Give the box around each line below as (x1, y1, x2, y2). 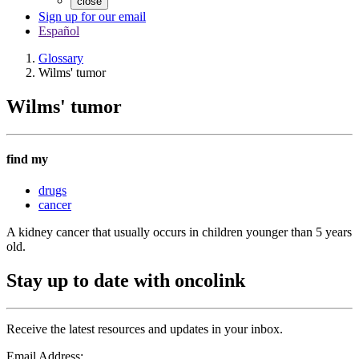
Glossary (38, 51, 83, 65)
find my (6, 152, 48, 167)
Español (38, 24, 79, 38)
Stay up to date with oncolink (6, 270, 245, 292)
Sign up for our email (38, 10, 146, 23)
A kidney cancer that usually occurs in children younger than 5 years (6, 225, 352, 240)
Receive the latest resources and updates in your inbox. (6, 322, 283, 337)
